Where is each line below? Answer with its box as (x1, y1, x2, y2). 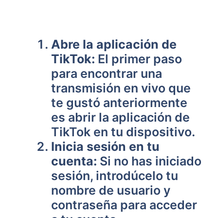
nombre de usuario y (51, 183, 170, 198)
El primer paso (95, 52, 182, 66)
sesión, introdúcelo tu (51, 168, 178, 183)
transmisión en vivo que (51, 81, 191, 95)
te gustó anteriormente (51, 95, 187, 110)
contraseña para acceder (51, 198, 197, 212)
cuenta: (51, 154, 97, 168)
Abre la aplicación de (51, 37, 177, 52)
